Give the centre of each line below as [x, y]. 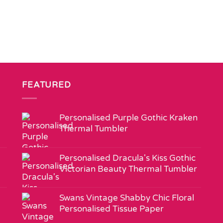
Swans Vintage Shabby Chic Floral [127, 198]
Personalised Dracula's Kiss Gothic [127, 158]
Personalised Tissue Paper [111, 209]
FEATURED [47, 85]
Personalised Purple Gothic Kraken [128, 118]
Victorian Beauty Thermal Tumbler [128, 169]
